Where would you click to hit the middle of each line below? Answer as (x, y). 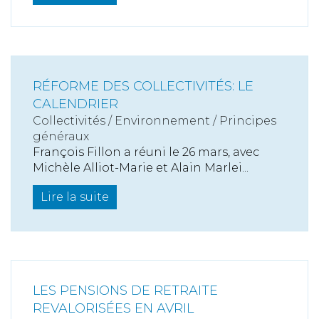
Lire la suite (75, 197)
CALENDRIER (75, 104)
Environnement (162, 121)
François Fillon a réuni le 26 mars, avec (146, 152)
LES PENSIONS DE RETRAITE (125, 291)
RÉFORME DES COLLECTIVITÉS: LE (143, 86)
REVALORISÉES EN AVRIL (113, 308)
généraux (61, 136)
